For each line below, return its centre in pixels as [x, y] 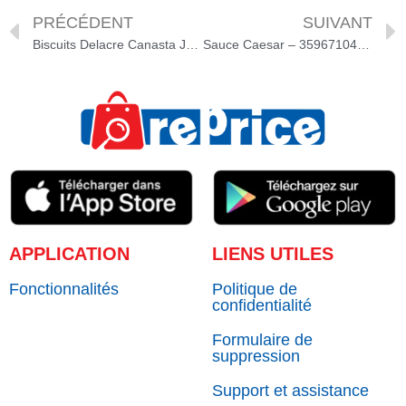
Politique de [255, 290]
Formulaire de [262, 340]
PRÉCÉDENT [83, 23]
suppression [256, 357]
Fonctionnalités [64, 290]
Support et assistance [290, 391]
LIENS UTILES [273, 254]
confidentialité [262, 306]
